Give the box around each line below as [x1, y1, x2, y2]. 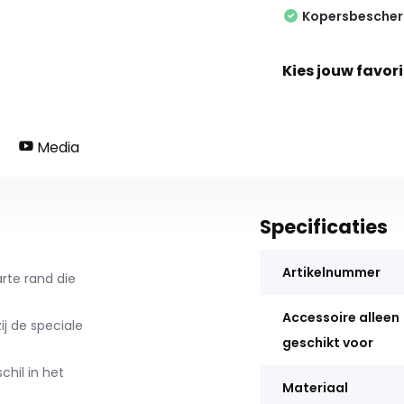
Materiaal [281, 378, 348, 397]
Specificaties [259, 213, 388, 240]
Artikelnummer [281, 262, 381, 281]
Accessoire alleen [281, 308, 399, 326]
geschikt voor [281, 333, 373, 352]
